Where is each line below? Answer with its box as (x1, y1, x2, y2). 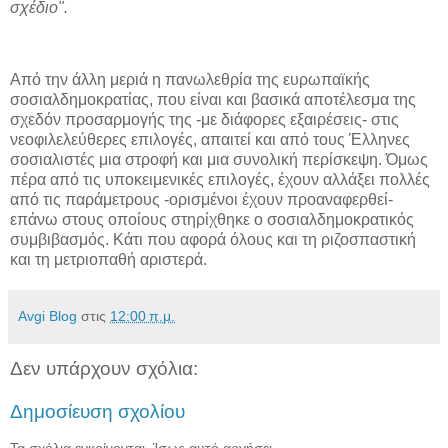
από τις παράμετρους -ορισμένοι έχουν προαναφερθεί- (10, 190, 393, 208)
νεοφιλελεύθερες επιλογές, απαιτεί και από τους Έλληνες (10, 130, 410, 148)
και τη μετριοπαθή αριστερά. (10, 250, 207, 268)
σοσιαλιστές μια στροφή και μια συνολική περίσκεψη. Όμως (10, 150, 428, 168)
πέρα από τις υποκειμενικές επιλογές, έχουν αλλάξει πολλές (10, 170, 430, 188)
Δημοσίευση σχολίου (10, 401, 185, 423)
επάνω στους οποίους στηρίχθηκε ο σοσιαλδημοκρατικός (10, 210, 414, 228)
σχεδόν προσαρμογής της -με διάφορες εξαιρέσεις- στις (10, 110, 399, 128)
